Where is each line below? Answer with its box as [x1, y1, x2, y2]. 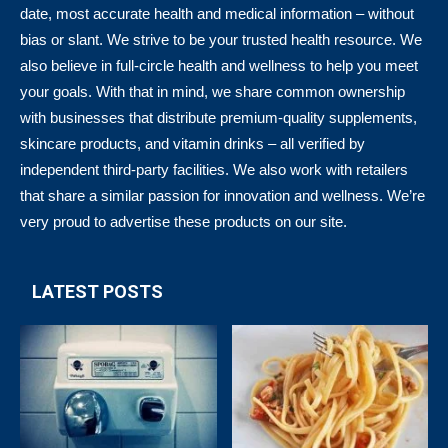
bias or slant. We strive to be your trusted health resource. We [20, 30, 422, 48]
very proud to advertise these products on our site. [20, 212, 347, 230]
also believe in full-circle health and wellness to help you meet [20, 56, 418, 74]
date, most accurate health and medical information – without [20, 4, 414, 22]
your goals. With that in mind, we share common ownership [20, 82, 405, 100]
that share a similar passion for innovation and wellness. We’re [20, 186, 425, 204]
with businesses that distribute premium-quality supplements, [20, 108, 417, 126]
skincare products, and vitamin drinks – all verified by [20, 134, 365, 152]
